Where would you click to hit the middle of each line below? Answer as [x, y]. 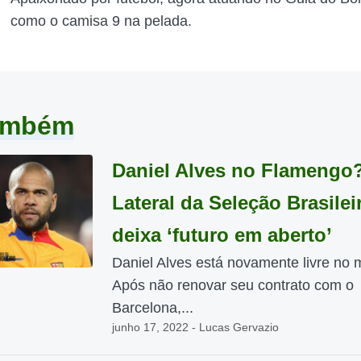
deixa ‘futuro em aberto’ [222, 235]
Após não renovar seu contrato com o [232, 285]
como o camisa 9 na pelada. [102, 21]
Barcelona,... [152, 308]
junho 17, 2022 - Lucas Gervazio [195, 327]
